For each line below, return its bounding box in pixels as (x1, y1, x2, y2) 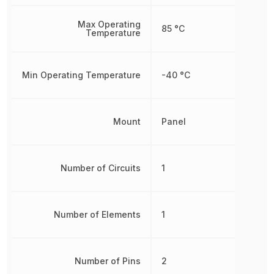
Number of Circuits (60, 163, 141, 174)
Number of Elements (53, 209, 141, 220)
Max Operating (77, 19, 141, 30)
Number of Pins (74, 256, 141, 267)
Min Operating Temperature (21, 70, 141, 81)
